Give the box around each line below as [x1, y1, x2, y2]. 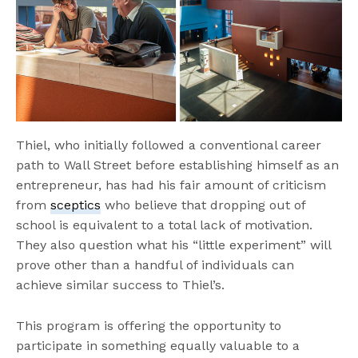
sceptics [50, 197, 101, 213]
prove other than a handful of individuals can [16, 257, 295, 272]
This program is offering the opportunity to [16, 317, 282, 333]
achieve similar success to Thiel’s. [16, 276, 225, 292]
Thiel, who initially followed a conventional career [16, 137, 322, 153]
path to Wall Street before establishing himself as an [16, 157, 340, 173]
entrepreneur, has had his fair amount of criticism [16, 177, 327, 193]
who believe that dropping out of [101, 197, 306, 213]
